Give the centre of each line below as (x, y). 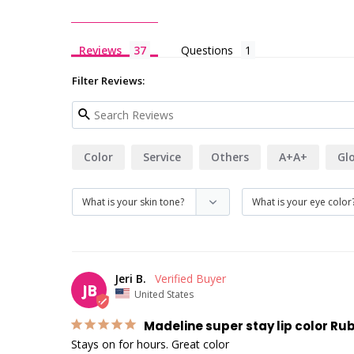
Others (230, 156)
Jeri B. (130, 278)
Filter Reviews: (108, 80)
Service (162, 156)
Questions (207, 50)
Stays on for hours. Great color (150, 345)
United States (164, 294)
